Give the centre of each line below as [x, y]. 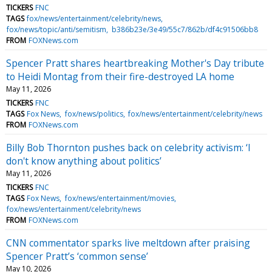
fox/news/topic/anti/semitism [57, 29]
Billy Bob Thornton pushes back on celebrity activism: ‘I [128, 147]
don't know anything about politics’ [84, 161]
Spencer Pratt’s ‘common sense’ [77, 256]
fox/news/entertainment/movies [119, 198]
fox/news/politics [94, 114]
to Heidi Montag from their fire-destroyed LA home [120, 76]
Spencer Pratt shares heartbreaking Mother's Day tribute [135, 63]
